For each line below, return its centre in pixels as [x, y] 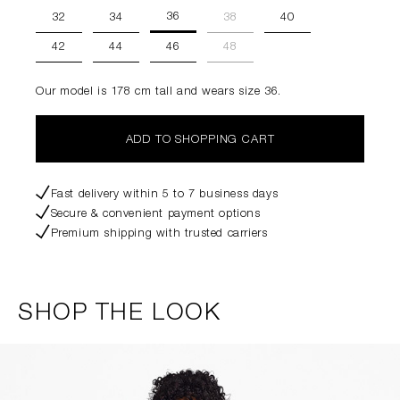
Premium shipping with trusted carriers [159, 234]
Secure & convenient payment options [155, 215]
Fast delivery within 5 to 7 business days [164, 195]
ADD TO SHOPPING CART [200, 141]
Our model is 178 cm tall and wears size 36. [158, 92]
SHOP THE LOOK [120, 314]
